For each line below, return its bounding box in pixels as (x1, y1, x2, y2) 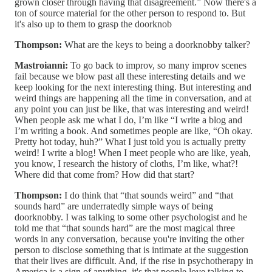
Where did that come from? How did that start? (15, 169, 194, 180)
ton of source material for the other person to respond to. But (15, 8, 245, 19)
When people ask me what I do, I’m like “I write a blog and (15, 115, 242, 126)
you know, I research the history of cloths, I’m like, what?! (15, 158, 238, 169)
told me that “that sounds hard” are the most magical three (15, 223, 235, 234)
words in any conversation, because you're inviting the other (15, 234, 244, 245)
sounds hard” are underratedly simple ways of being (15, 201, 213, 212)
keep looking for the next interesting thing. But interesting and (15, 82, 251, 93)
